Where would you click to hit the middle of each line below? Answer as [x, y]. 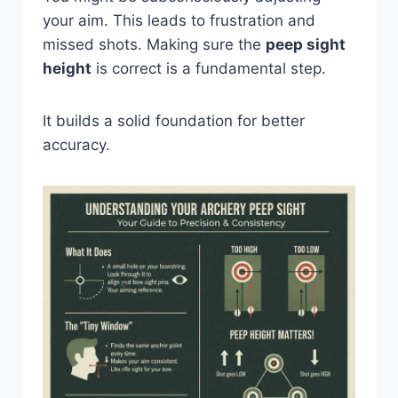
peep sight [306, 45]
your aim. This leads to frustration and [179, 21]
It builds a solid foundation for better [174, 121]
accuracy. [76, 145]
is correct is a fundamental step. [209, 69]
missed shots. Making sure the [154, 45]
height [67, 69]
